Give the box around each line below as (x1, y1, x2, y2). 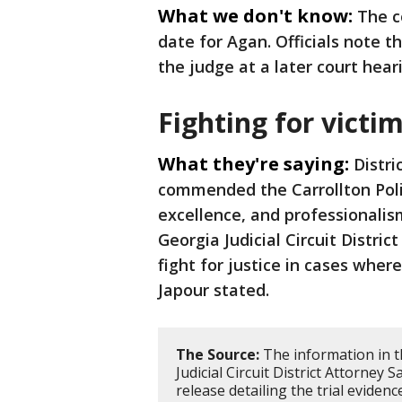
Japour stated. (158, 279, 269, 301)
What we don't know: (158, 4, 353, 29)
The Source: (176, 345, 259, 365)
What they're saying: (158, 152, 349, 177)
